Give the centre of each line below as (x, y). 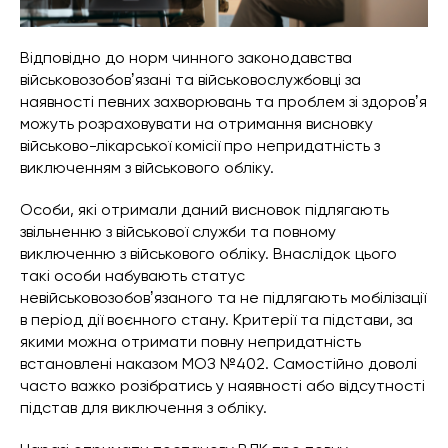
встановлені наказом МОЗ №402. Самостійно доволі (218, 364)
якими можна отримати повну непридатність (190, 342)
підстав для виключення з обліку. (143, 408)
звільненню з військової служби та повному (178, 232)
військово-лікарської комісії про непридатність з (200, 146)
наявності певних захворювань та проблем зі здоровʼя (223, 102)
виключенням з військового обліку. (147, 168)
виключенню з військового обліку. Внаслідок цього (208, 254)
